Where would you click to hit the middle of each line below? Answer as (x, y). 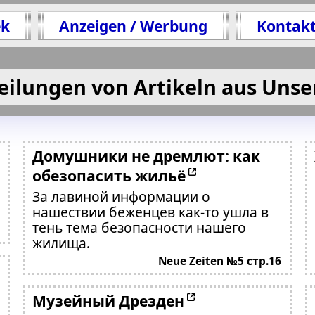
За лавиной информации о (121, 197)
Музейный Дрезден (108, 301)
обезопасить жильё (109, 175)
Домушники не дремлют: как (146, 156)
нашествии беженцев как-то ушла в (150, 212)
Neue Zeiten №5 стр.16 (220, 261)
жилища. (61, 243)
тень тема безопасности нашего (139, 227)
